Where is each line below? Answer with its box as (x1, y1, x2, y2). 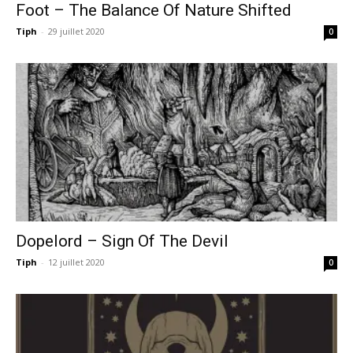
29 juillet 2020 (48, 24, 105, 37)
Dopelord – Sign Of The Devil (16, 232, 229, 251)
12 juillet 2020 (48, 256, 105, 269)
